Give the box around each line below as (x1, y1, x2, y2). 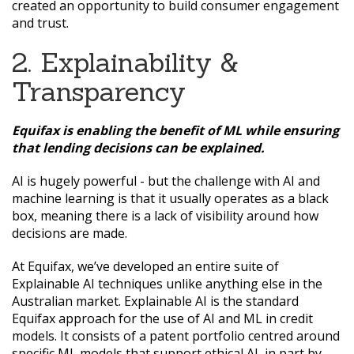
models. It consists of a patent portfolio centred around (12, 327, 340, 345)
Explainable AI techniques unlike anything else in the (12, 275, 322, 293)
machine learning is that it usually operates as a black (12, 190, 329, 208)
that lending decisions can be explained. (12, 139, 265, 157)
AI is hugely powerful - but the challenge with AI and (12, 172, 320, 190)
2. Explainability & (12, 45, 239, 80)
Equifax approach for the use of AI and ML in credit (12, 310, 313, 328)
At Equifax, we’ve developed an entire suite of (12, 258, 279, 276)
